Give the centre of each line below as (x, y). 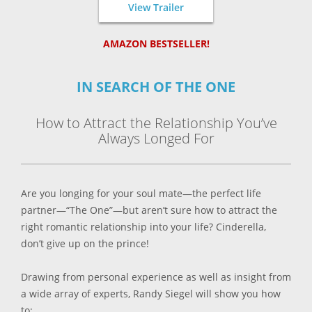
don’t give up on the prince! (85, 244)
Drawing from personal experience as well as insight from (156, 277)
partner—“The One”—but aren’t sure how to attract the (149, 210)
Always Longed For (156, 139)
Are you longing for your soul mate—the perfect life (141, 194)
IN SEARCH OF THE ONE (156, 87)
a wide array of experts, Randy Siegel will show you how (151, 294)
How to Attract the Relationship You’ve (156, 123)
